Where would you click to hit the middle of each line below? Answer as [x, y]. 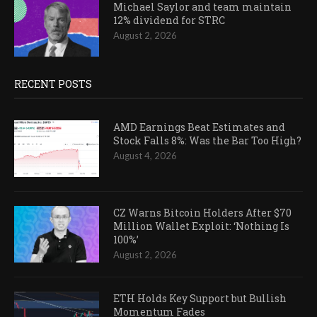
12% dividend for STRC [169, 21]
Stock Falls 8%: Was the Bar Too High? [207, 141]
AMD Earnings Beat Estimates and [199, 127]
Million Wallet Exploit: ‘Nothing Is [201, 226]
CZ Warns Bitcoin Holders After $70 [202, 213]
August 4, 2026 [145, 156]
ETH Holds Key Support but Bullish [200, 299]
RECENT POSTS [53, 84]
